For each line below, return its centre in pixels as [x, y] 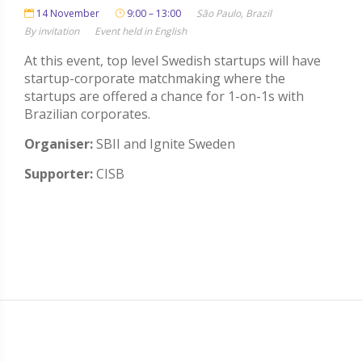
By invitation [52, 32]
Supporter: [59, 174]
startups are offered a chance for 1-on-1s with [164, 97]
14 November [67, 14]
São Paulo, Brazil [234, 14]
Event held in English [141, 32]
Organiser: [59, 144]
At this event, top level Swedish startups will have [173, 61]
